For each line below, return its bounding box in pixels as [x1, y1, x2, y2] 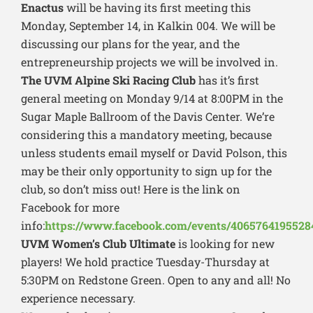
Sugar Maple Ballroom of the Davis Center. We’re [21, 109, 275, 124]
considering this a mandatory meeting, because [21, 127, 272, 143]
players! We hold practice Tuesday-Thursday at [21, 254, 270, 270]
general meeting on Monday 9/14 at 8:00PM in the [21, 91, 283, 106]
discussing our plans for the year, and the [21, 36, 240, 52]
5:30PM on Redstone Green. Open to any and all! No [21, 272, 291, 288]
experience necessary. [21, 291, 136, 306]
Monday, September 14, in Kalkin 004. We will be [21, 18, 275, 34]
